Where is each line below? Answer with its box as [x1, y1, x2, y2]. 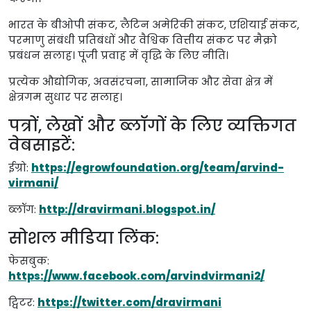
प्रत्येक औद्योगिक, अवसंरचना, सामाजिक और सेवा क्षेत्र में [8, 74, 273, 89]
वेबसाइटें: [8, 133, 75, 156]
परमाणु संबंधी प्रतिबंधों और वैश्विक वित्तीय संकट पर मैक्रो [8, 33, 277, 47]
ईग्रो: [8, 160, 31, 175]
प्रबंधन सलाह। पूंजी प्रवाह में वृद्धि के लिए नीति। [8, 48, 228, 62]
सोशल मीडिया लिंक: [8, 226, 159, 249]
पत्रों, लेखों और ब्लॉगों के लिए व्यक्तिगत [8, 114, 296, 137]
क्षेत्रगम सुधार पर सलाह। [8, 90, 122, 104]
